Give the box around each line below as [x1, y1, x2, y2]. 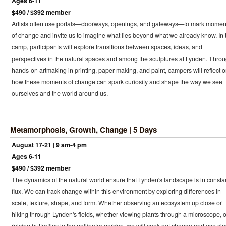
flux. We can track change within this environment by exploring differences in [11, 187, 221, 196]
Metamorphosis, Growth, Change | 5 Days [10, 124, 157, 135]
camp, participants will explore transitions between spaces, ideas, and [11, 42, 202, 52]
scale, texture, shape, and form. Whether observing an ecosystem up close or [11, 198, 222, 207]
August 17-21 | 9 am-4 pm [11, 140, 87, 149]
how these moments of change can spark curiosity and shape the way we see [11, 77, 222, 87]
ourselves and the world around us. [11, 89, 108, 98]
